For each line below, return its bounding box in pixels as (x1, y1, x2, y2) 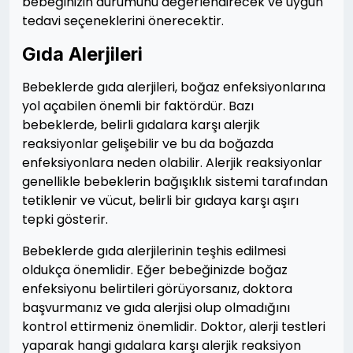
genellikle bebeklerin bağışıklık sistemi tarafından (22, 173, 328, 191)
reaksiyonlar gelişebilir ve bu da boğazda (22, 135, 273, 153)
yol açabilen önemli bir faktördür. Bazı (22, 97, 254, 115)
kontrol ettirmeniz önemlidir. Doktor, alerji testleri (22, 318, 325, 336)
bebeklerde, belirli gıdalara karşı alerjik (22, 116, 260, 134)
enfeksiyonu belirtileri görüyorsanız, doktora (22, 280, 292, 298)
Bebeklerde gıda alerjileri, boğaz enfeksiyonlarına (22, 78, 325, 96)
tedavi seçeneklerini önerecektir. (22, 12, 224, 30)
